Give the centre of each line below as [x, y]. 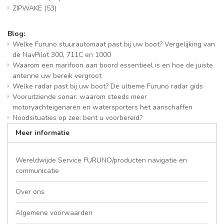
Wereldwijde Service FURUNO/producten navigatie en [101, 160]
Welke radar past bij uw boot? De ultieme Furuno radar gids [108, 86]
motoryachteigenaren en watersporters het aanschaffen [102, 107]
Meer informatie [42, 133]
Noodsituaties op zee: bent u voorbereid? [77, 118]
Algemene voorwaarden [54, 213]
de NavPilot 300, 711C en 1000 [62, 55]
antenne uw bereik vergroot [57, 76]
